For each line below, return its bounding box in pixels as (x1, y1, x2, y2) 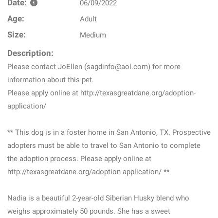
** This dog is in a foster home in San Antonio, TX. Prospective (7, 128, 211, 137)
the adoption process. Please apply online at (7, 154, 151, 163)
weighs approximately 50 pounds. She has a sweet (7, 207, 170, 216)
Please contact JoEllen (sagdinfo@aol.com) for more (7, 62, 181, 71)
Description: (7, 49, 54, 58)
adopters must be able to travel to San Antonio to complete (7, 141, 200, 150)
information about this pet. (7, 75, 94, 84)
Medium (80, 31, 107, 39)
